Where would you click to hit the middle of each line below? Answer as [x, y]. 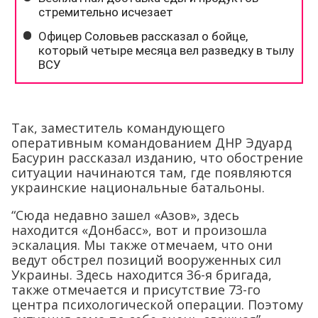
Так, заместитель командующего [118, 128]
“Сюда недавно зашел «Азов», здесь [125, 215]
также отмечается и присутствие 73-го [136, 290]
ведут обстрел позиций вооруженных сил [146, 260]
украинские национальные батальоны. [138, 187]
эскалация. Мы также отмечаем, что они [142, 245]
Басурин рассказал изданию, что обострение [157, 158]
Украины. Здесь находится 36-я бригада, [142, 275]
